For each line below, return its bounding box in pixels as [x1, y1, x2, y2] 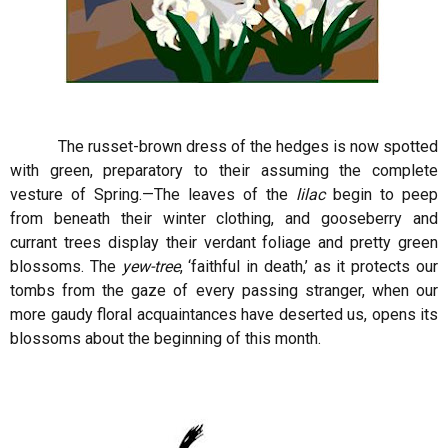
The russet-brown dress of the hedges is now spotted [10, 137, 438, 156]
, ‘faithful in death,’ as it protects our [179, 257, 439, 276]
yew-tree [121, 257, 180, 276]
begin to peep [325, 185, 438, 204]
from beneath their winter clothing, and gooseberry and [10, 209, 438, 228]
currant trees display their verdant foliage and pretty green [10, 233, 438, 252]
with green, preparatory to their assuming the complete [10, 161, 438, 180]
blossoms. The [10, 257, 122, 276]
